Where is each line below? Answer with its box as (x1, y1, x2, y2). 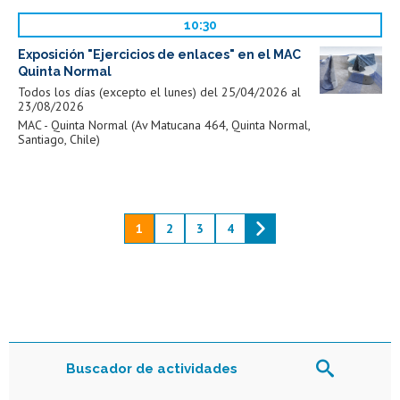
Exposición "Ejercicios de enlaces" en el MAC (18, 47, 301, 62)
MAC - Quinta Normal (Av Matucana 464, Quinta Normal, (18, 117, 310, 134)
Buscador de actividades (66, 361, 238, 378)
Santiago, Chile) (18, 131, 100, 148)
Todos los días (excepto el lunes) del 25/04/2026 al (18, 84, 301, 101)
